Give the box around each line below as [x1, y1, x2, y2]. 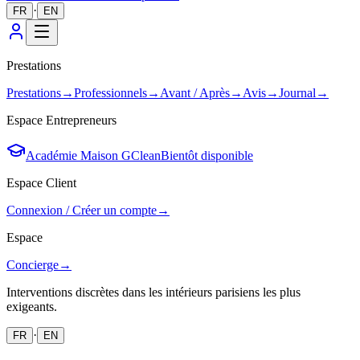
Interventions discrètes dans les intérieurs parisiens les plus [6, 285, 301, 299]
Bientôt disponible [161, 149, 253, 162]
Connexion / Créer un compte [6, 203, 157, 217]
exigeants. [6, 300, 57, 313]
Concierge [6, 258, 59, 272]
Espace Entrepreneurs [6, 113, 117, 127]
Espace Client [6, 176, 76, 190]
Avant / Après [160, 86, 230, 100]
